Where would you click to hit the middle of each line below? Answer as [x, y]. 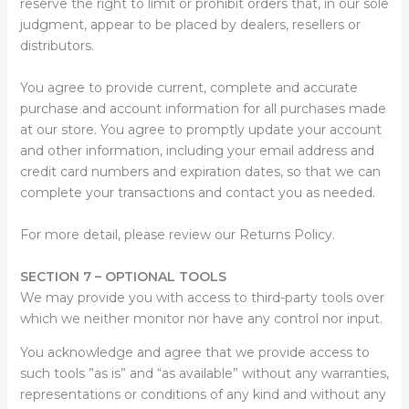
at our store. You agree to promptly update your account [200, 130]
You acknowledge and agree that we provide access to [194, 352]
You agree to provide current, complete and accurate [189, 88]
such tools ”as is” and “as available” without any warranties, [204, 373]
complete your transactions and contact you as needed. [197, 193]
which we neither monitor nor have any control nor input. [201, 319]
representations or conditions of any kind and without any [203, 394]
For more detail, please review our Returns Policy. [177, 235]
